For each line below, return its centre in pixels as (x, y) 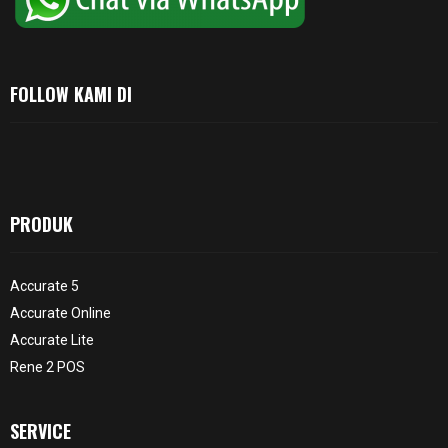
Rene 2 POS (47, 366)
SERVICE (40, 430)
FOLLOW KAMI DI (71, 93)
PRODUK (41, 223)
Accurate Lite (52, 339)
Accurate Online (60, 312)
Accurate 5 (44, 285)
